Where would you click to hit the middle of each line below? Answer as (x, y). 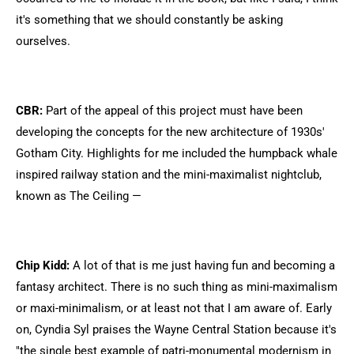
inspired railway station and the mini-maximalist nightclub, (169, 175)
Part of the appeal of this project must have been (173, 111)
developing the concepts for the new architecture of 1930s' (170, 132)
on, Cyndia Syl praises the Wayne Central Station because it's (176, 330)
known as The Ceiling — (79, 196)
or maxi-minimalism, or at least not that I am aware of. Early (174, 308)
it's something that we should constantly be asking (149, 20)
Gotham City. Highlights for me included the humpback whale (177, 153)
